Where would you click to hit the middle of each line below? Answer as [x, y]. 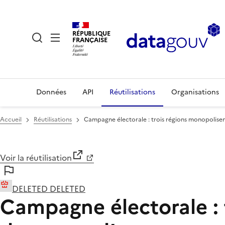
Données [51, 92]
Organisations [195, 92]
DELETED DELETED [49, 189]
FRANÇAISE [90, 40]
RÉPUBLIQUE [91, 33]
